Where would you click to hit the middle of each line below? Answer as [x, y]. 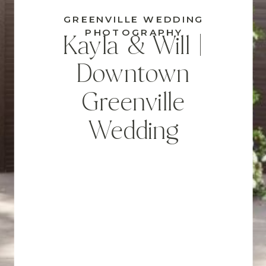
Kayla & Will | [133, 47]
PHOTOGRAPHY [134, 32]
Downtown [133, 75]
